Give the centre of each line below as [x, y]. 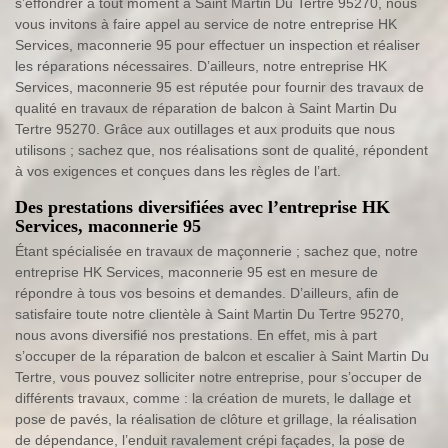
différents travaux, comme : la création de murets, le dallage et [213, 398]
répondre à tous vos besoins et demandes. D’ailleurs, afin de [207, 293]
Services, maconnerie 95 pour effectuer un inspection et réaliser [217, 45]
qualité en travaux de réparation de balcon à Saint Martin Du [206, 108]
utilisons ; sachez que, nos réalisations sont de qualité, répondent [221, 150]
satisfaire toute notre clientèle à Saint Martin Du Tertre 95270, [209, 314]
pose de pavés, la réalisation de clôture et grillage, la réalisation [216, 419]
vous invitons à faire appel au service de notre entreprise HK [206, 24]
